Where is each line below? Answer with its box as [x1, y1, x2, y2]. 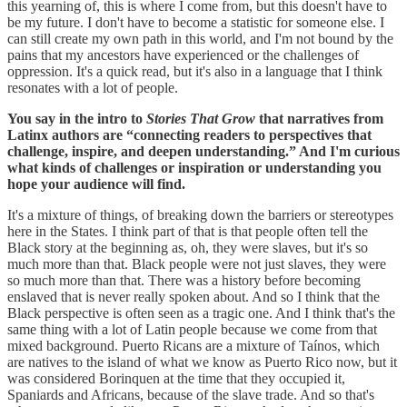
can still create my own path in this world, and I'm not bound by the [7, 30, 393, 46]
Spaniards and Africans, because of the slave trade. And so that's [7, 386, 374, 402]
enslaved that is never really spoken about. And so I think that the [7, 288, 380, 304]
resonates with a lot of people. [7, 79, 182, 95]
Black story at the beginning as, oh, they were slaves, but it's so [7, 239, 368, 255]
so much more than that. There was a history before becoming [7, 272, 361, 288]
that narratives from [255, 110, 383, 126]
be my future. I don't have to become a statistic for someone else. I [7, 14, 384, 30]
